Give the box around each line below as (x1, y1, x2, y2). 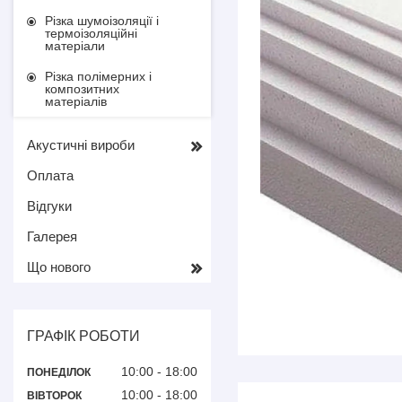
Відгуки (27, 198, 72, 214)
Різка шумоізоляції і (45, 13, 159, 28)
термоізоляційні (45, 26, 137, 40)
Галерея (27, 229, 77, 244)
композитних (45, 82, 119, 96)
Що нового (27, 259, 91, 275)
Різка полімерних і (45, 69, 152, 83)
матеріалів (45, 94, 107, 109)
